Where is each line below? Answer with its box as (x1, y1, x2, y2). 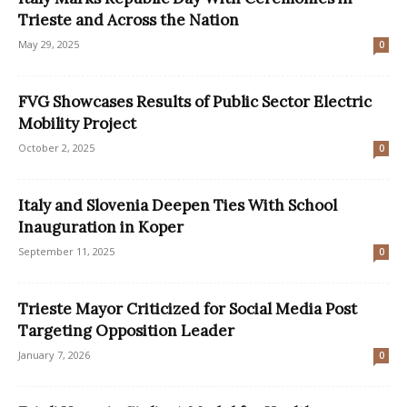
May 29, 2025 (18, 37, 79, 52)
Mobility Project (18, 114, 136, 134)
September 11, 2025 (18, 244, 114, 259)
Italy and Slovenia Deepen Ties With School (18, 195, 337, 216)
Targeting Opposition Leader (18, 321, 234, 342)
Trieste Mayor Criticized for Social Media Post (18, 299, 357, 320)
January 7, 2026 (18, 348, 90, 362)
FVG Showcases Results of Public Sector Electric (18, 92, 372, 113)
